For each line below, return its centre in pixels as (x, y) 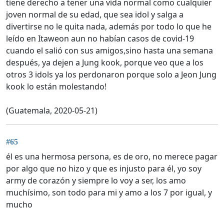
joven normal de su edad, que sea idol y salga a (95, 15)
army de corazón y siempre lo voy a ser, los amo (96, 180)
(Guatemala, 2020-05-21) (52, 111)
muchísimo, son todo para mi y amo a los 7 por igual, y (109, 192)
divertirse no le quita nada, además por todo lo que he (109, 27)
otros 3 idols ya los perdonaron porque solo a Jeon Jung (111, 75)
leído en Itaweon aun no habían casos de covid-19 (100, 39)
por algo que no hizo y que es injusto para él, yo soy (104, 168)
